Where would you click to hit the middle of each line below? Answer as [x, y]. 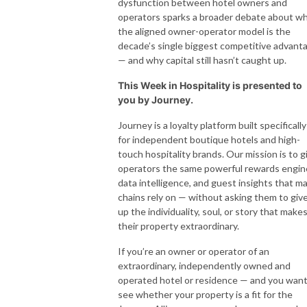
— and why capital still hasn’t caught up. [202, 60]
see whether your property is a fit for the [205, 294]
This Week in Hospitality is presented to [210, 85]
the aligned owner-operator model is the [204, 31]
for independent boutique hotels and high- [209, 139]
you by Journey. [156, 99]
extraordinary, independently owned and [204, 265]
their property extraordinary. [179, 225]
